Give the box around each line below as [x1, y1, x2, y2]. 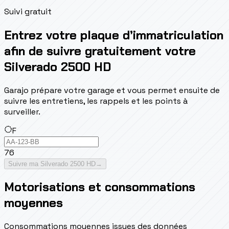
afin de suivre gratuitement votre [4, 42, 196, 59]
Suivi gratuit [4, 6, 52, 17]
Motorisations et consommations [4, 179, 195, 195]
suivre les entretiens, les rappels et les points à [4, 95, 188, 106]
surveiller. [4, 106, 40, 117]
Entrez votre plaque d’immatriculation [4, 27, 223, 43]
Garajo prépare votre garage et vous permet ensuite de [4, 84, 220, 96]
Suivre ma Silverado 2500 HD [8, 159, 96, 168]
